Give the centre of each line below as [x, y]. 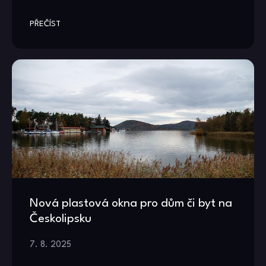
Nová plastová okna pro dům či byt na [131, 203]
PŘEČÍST [45, 24]
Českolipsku [61, 219]
